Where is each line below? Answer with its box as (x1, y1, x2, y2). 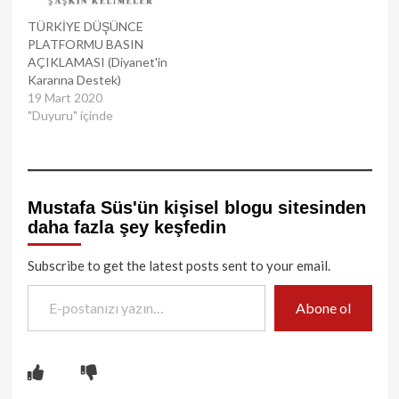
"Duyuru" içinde (27, 108, 113, 124)
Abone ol (295, 299, 351, 317)
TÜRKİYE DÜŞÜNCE (27, 19, 143, 35)
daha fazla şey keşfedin (27, 217, 226, 238)
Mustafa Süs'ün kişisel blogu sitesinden (27, 198, 366, 218)
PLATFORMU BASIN (27, 37, 143, 53)
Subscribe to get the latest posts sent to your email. (27, 257, 330, 274)
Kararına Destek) (27, 72, 121, 88)
